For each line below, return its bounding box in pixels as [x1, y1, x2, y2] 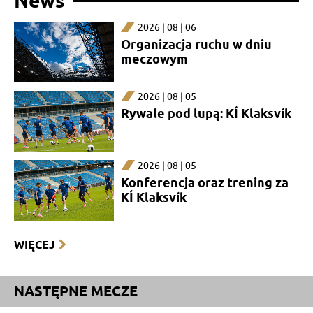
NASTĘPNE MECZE [14, 282, 138, 300]
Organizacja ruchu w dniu [120, 36, 272, 52]
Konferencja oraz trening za [120, 175, 289, 190]
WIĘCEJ [14, 238, 54, 252]
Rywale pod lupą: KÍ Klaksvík [120, 105, 291, 121]
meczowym [120, 51, 188, 66]
